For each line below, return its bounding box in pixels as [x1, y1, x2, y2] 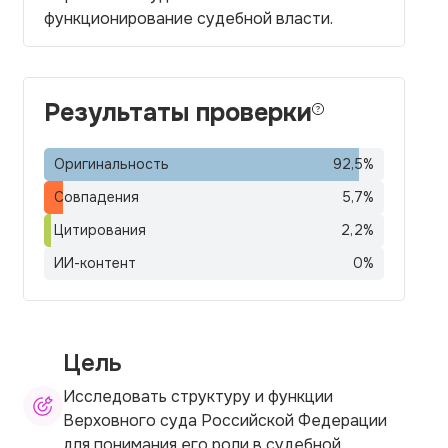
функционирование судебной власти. [44, 8, 333, 29]
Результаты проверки [44, 97, 312, 129]
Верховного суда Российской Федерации [63, 409, 387, 431]
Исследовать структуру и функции [63, 385, 333, 407]
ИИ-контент [54, 254, 136, 272]
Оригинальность [54, 155, 169, 173]
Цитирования [54, 221, 146, 239]
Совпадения [54, 188, 139, 206]
